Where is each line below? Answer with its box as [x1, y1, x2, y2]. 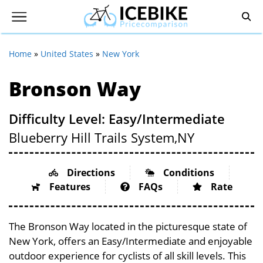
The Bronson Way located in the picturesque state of [9, 220, 247, 233]
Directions [66, 166, 115, 179]
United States [41, 48, 93, 59]
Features [49, 180, 90, 193]
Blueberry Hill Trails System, [9, 129, 177, 146]
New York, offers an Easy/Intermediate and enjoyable [9, 234, 252, 248]
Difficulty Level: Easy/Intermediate [9, 110, 225, 127]
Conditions [163, 166, 214, 179]
